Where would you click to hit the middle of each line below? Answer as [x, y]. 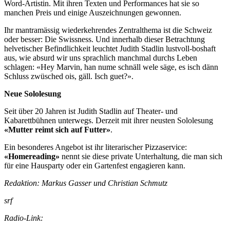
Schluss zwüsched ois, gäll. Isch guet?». [69, 76]
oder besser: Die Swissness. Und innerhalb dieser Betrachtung [104, 39]
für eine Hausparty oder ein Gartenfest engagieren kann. [95, 165]
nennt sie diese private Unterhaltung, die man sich [141, 156]
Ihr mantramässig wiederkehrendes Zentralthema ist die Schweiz [108, 30]
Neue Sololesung [33, 93]
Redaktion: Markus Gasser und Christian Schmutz [86, 183]
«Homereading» [32, 156]
